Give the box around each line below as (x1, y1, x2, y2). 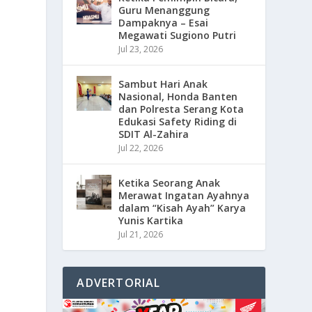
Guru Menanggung (118, 3, 210, 17)
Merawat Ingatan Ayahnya (118, 188, 250, 202)
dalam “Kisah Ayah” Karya (118, 201, 247, 214)
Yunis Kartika (118, 213, 184, 227)
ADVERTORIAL (77, 274, 161, 290)
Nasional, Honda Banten (118, 89, 238, 103)
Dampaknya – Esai (118, 15, 209, 29)
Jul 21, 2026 (118, 228, 164, 240)
